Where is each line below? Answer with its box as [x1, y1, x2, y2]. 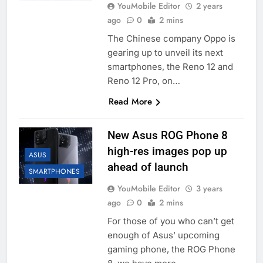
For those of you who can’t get [107, 215, 234, 227]
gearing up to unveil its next [107, 47, 223, 59]
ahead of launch [107, 160, 188, 174]
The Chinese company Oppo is [107, 33, 235, 45]
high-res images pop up [107, 144, 227, 159]
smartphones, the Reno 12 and [107, 61, 233, 73]
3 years [195, 183, 222, 195]
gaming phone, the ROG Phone [107, 244, 235, 255]
